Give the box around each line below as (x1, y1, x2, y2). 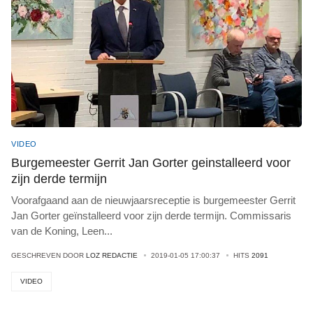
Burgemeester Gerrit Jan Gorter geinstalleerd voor (11, 156, 291, 170)
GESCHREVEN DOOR (11, 252, 86, 259)
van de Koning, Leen (11, 225, 104, 237)
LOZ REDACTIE (86, 252, 138, 259)
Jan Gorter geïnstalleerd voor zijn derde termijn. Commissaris (11, 210, 291, 221)
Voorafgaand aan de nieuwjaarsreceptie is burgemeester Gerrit (11, 194, 296, 206)
